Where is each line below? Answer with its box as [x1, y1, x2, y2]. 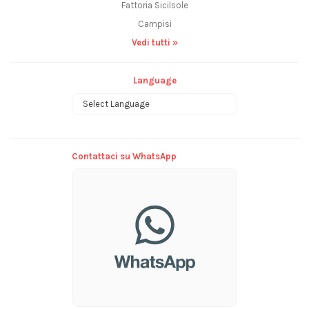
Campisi [137, 19, 172, 29]
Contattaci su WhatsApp [72, 150, 177, 161]
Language [132, 75, 177, 86]
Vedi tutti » [131, 37, 178, 48]
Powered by [127, 114, 182, 128]
